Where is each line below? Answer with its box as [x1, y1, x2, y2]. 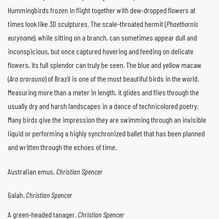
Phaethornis [166, 19, 198, 29]
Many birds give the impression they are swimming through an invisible [8, 115, 206, 125]
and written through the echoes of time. [8, 142, 117, 152]
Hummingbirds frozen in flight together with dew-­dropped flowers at [8, 5, 196, 15]
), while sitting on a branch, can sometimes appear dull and [34, 33, 197, 43]
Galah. [8, 190, 26, 200]
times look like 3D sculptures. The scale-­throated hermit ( [8, 19, 166, 29]
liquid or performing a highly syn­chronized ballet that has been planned [8, 129, 205, 138]
